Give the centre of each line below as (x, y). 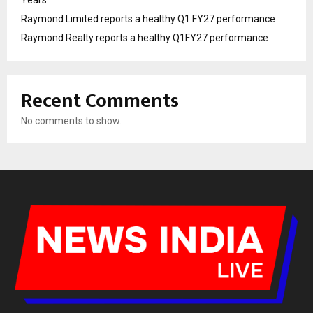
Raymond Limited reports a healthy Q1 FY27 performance (148, 19)
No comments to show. (71, 121)
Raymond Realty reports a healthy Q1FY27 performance (145, 37)
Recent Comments (100, 101)
